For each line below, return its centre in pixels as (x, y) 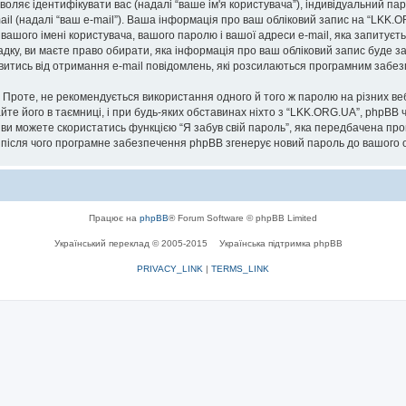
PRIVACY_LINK (170, 268)
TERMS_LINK (240, 268)
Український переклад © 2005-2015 (132, 243)
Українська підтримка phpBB (281, 243)
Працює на (114, 217)
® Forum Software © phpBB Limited (243, 217)
